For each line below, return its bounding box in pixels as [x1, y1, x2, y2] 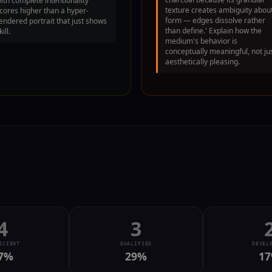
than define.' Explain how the [165, 25, 262, 36]
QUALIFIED [120, 240, 152, 246]
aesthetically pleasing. [165, 56, 240, 67]
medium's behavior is [165, 36, 237, 47]
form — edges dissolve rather [165, 15, 265, 26]
